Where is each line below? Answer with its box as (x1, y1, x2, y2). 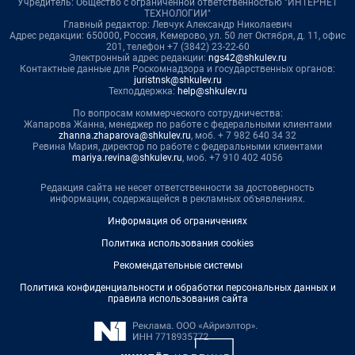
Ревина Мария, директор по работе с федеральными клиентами (32, 141, 323, 153)
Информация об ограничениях (108, 216, 247, 227)
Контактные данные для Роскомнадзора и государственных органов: (20, 63, 335, 75)
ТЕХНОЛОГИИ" (144, 8, 211, 20)
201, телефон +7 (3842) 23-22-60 (105, 41, 250, 53)
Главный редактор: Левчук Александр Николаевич (63, 19, 292, 31)
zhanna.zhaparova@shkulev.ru (59, 130, 191, 142)
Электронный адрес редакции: (68, 52, 208, 64)
